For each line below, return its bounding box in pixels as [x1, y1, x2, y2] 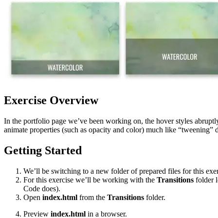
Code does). [23, 184, 60, 193]
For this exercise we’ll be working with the [23, 175, 157, 184]
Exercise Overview [4, 93, 98, 107]
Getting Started [4, 144, 82, 157]
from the [77, 193, 107, 201]
